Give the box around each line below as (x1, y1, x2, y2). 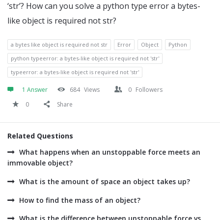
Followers (136, 85, 163, 94)
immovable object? (7, 158, 73, 167)
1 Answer (22, 85, 48, 94)
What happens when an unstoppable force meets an (19, 147, 200, 157)
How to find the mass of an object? (19, 195, 140, 205)
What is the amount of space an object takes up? (19, 177, 190, 186)
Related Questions (7, 131, 73, 140)
